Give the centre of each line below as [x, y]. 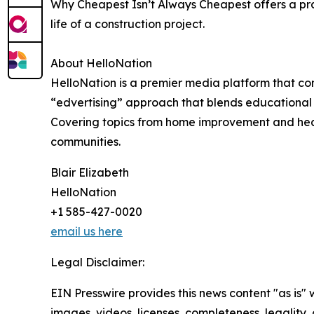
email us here [87, 232]
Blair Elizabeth [90, 173]
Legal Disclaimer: [97, 262]
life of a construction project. [128, 24]
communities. [86, 142]
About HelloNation [101, 63]
